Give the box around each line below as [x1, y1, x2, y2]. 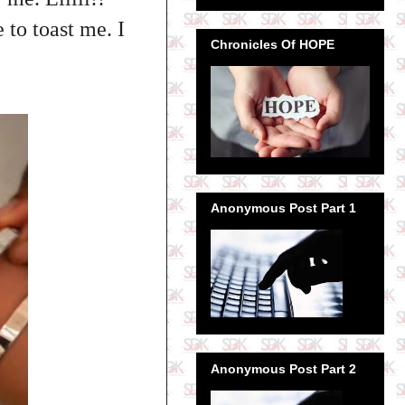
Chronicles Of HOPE [211, 36, 334, 52]
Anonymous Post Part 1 [211, 201, 356, 216]
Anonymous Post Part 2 [211, 361, 356, 376]
